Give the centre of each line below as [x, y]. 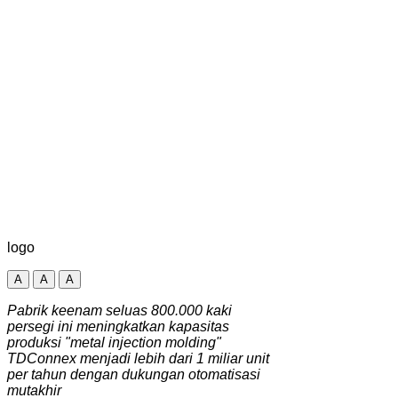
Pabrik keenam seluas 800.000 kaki [119, 310]
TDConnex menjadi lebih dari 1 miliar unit [138, 358]
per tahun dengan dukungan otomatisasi [134, 374]
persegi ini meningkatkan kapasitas [118, 326]
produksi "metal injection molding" [114, 342]
